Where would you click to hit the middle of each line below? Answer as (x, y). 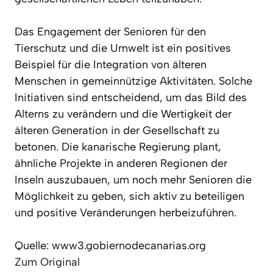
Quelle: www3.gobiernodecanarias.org (110, 245)
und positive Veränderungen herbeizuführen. (126, 212)
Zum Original (47, 262)
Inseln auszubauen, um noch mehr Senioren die (133, 179)
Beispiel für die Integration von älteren (111, 64)
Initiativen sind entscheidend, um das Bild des (131, 97)
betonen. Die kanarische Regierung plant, (118, 147)
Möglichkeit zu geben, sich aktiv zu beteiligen (129, 196)
